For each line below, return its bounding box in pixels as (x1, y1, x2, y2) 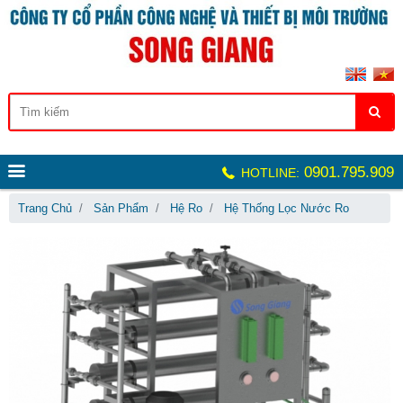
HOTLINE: (237, 165, 300, 180)
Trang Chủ (18, 201, 72, 215)
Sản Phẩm (94, 201, 148, 215)
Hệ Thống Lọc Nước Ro (224, 201, 349, 215)
